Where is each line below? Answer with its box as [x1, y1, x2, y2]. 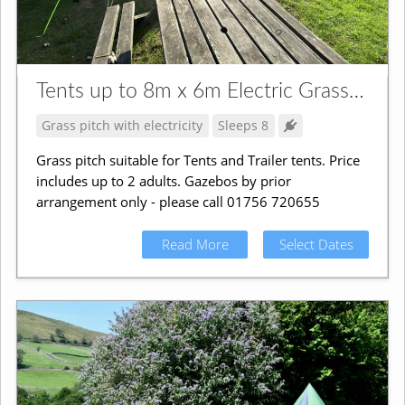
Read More [161, 234, 229, 253]
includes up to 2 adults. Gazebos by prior [35, 172, 291, 191]
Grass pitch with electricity [42, 116, 203, 134]
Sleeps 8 [218, 116, 269, 134]
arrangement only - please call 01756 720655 [35, 193, 320, 212]
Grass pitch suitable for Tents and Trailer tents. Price [35, 151, 360, 170]
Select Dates [278, 234, 353, 253]
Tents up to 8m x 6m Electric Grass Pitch [348, 80, 364, 103]
